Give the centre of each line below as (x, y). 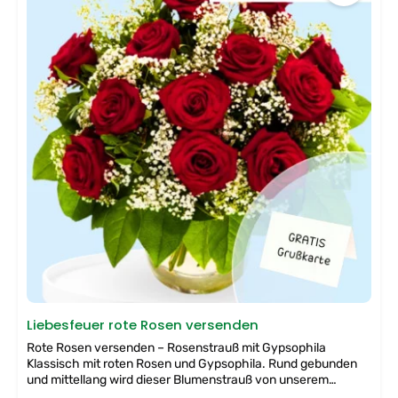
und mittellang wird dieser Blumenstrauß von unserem (178, 379)
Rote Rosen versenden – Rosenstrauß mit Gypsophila (177, 347)
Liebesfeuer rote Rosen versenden (143, 324)
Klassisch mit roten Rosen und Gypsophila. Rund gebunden (192, 363)
